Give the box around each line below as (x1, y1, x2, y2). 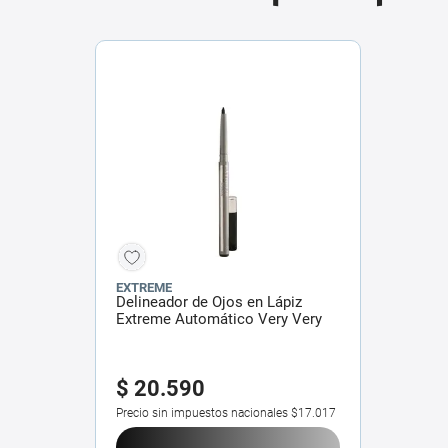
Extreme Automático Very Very (116, 309, 322, 328)
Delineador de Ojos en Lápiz (116, 292, 302, 311)
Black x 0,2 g (116, 326, 199, 345)
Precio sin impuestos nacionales (116, 405, 288, 420)
